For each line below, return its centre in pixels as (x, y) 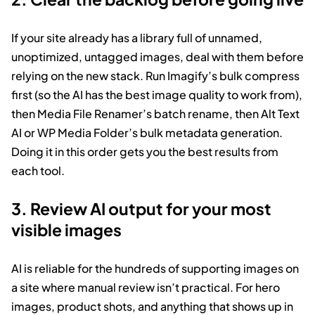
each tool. (38, 170)
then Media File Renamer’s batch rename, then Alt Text (155, 113)
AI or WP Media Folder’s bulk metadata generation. (147, 132)
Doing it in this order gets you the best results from (145, 151)
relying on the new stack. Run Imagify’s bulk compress (155, 75)
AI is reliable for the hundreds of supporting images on (155, 268)
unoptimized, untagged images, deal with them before (157, 56)
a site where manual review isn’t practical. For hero (146, 287)
